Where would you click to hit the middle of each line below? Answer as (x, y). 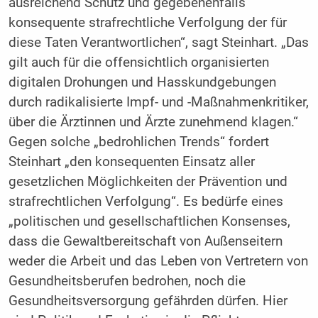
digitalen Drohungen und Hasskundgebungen (142, 83)
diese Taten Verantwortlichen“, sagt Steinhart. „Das (158, 43)
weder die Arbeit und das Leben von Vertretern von (158, 262)
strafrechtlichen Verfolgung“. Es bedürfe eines (146, 202)
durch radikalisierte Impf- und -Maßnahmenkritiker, (158, 103)
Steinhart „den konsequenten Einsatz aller (131, 162)
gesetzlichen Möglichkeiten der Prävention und (148, 182)
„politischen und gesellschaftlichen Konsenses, (149, 222)
